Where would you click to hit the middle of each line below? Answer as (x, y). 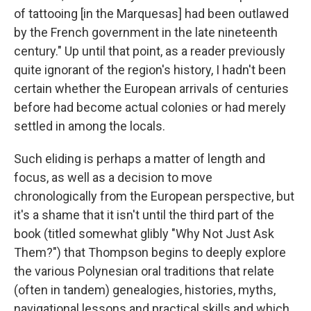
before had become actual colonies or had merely (150, 107)
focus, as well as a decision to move (113, 177)
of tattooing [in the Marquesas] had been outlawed (151, 14)
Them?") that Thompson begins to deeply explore (150, 252)
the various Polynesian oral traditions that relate (144, 271)
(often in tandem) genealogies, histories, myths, (145, 290)
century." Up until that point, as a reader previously (150, 51)
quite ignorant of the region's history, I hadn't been (150, 70)
